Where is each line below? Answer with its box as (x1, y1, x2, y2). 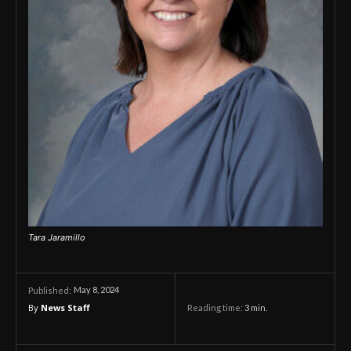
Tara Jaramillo (28, 232, 85, 243)
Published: (28, 285, 71, 295)
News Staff (41, 302, 90, 313)
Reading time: (187, 302, 244, 313)
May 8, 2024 (74, 284, 119, 295)
